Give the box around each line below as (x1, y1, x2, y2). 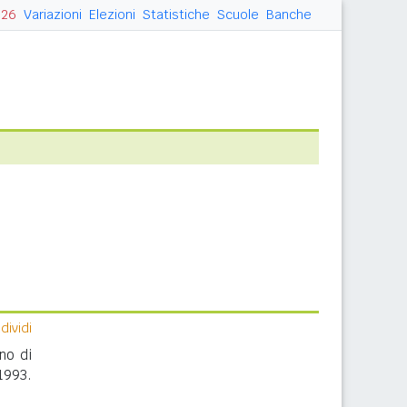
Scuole (217, 6, 259, 23)
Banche (266, 6, 312, 23)
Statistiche (143, 6, 210, 23)
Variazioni (24, 6, 82, 23)
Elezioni (89, 6, 135, 23)
